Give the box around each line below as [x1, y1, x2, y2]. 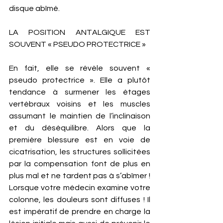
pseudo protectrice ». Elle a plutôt [9, 76, 150, 84]
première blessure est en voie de [9, 136, 150, 144]
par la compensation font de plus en [9, 160, 150, 168]
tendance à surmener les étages [9, 88, 150, 96]
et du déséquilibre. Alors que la [9, 124, 150, 132]
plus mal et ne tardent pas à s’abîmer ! [9, 172, 150, 180]
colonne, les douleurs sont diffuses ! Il [9, 196, 150, 204]
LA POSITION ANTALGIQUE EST [9, 28, 150, 36]
